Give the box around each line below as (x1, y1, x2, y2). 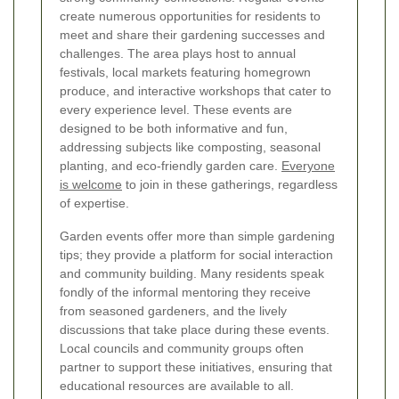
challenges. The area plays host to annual (60, 46, 296, 61)
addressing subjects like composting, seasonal (60, 140, 321, 155)
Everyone (281, 159, 335, 174)
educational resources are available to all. (60, 379, 294, 394)
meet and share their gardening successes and (60, 28, 325, 43)
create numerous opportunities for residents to (60, 9, 321, 24)
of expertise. (60, 196, 129, 211)
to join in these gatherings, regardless (122, 177, 338, 192)
